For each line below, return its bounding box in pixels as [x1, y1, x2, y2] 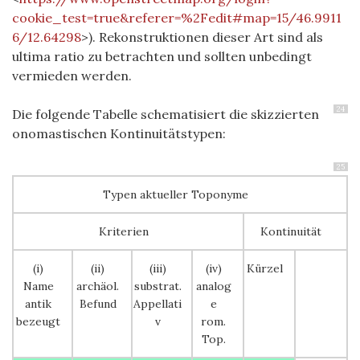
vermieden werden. [12, 67, 135, 84]
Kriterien [99, 224, 149, 239]
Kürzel [247, 261, 283, 276]
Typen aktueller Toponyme [103, 187, 248, 202]
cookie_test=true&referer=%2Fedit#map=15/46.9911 [12, 10, 342, 27]
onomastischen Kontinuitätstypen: [12, 125, 226, 142]
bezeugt [16, 314, 60, 329]
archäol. [76, 279, 119, 294]
